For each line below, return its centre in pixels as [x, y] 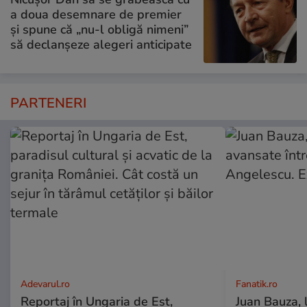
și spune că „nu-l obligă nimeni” [99, 29]
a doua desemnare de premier [96, 14]
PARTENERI [48, 103]
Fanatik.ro [256, 284]
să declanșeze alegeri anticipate [101, 44]
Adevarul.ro [45, 284]
